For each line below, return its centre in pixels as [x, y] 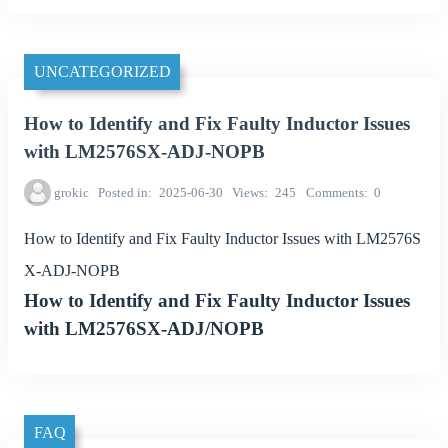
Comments [334, 192]
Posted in [123, 192]
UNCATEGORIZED [102, 72]
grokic [71, 192]
